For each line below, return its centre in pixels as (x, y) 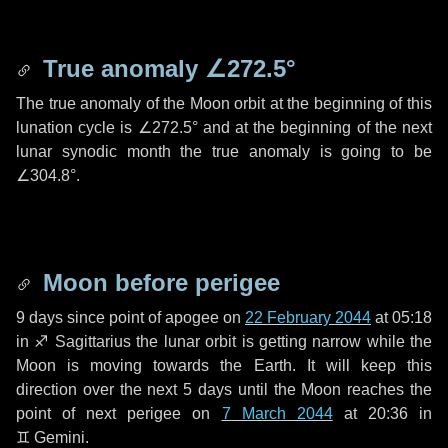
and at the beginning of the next (315, 127)
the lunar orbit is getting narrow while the (282, 341)
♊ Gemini (50, 437)
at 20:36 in (382, 413)
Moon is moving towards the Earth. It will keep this (224, 365)
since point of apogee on (154, 317)
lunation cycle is (77, 127)
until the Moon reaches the (332, 389)
